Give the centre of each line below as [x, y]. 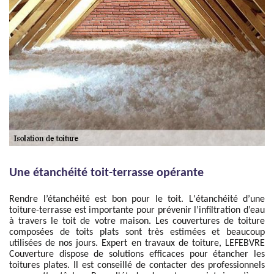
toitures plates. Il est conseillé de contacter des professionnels [137, 265]
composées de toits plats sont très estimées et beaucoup [137, 232]
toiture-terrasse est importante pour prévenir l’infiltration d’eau [137, 210]
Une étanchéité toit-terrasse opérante [106, 173]
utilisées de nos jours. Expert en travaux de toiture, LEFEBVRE [137, 243]
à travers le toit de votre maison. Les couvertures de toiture [137, 221]
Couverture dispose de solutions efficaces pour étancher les [137, 254]
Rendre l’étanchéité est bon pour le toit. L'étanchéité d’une [137, 199]
